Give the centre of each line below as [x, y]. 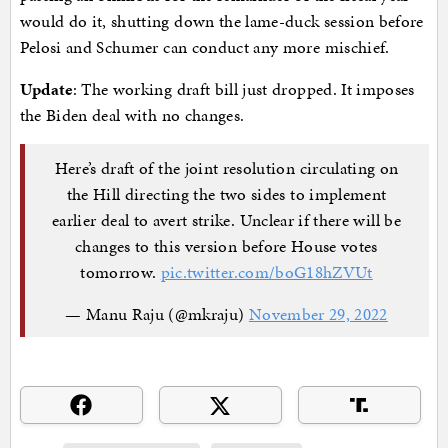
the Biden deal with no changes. [132, 115]
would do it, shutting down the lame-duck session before [221, 21]
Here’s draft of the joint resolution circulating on [226, 167]
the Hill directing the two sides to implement [226, 193]
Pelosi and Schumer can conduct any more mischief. [204, 47]
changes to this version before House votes [226, 245]
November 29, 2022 [318, 313]
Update [46, 89]
